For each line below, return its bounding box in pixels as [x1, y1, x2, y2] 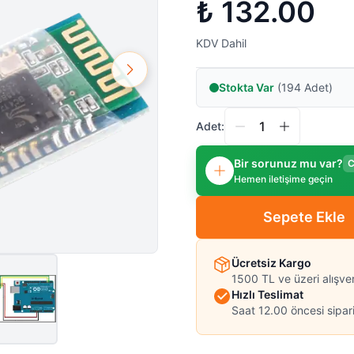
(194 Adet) [274, 80, 333, 94]
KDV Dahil [196, 36, 247, 50]
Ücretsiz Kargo [232, 255, 311, 269]
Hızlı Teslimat [232, 287, 303, 301]
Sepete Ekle [262, 208, 345, 225]
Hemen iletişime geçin [234, 172, 333, 185]
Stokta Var [219, 80, 274, 94]
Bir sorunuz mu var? [234, 156, 343, 170]
